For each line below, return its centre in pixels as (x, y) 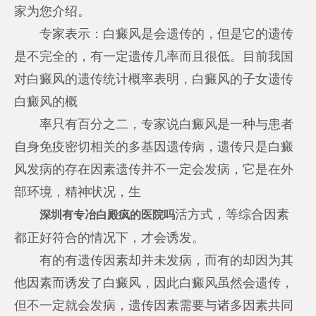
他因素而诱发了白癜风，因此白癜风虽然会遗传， (154, 282)
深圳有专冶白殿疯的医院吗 (108, 215)
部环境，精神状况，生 (78, 192)
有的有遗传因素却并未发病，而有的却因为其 (154, 260)
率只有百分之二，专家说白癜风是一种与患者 (154, 124)
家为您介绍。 (53, 11)
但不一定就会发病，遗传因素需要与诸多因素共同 (154, 305)
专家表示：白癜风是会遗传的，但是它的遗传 (154, 34)
